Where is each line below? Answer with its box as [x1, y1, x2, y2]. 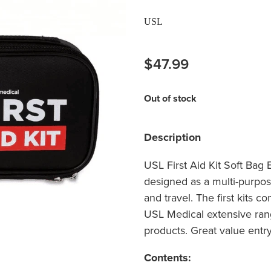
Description [143, 129, 201, 146]
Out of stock [143, 91, 197, 106]
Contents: [143, 250, 194, 266]
